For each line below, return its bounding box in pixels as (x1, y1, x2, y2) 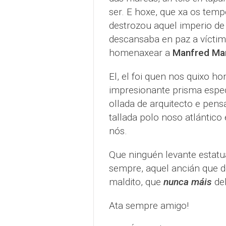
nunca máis (163, 176, 212, 188)
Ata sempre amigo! (108, 200, 189, 211)
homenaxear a (108, 47, 173, 59)
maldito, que (108, 176, 163, 188)
